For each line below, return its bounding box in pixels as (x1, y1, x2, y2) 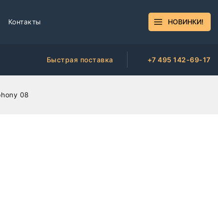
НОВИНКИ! (168, 18, 203, 26)
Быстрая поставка (46, 55, 113, 64)
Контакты (8, 18, 41, 26)
